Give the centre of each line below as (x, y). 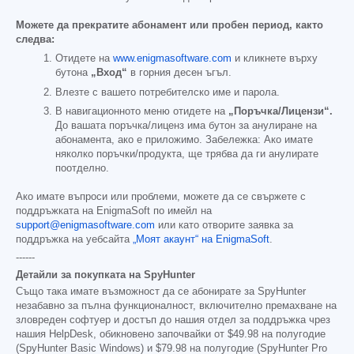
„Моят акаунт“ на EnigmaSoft (201, 239)
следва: (35, 40)
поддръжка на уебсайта (74, 239)
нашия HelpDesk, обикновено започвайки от (122, 334)
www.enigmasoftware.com (172, 59)
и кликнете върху (275, 59)
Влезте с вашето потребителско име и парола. (168, 92)
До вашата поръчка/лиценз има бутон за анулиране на (186, 125)
